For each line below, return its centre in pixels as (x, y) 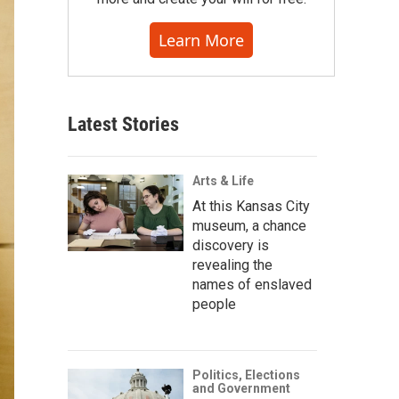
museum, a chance (249, 226)
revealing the (232, 265)
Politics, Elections (246, 375)
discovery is (231, 245)
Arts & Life (223, 181)
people (214, 304)
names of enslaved (252, 285)
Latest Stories (123, 124)
